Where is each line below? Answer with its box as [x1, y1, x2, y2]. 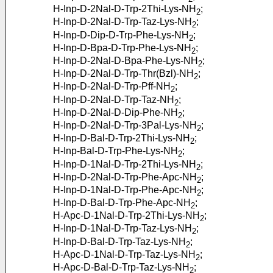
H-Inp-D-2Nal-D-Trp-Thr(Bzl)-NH [53, 68, 194, 79]
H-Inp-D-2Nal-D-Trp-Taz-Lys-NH [53, 16, 192, 27]
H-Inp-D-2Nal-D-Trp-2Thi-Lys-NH [53, 4, 196, 15]
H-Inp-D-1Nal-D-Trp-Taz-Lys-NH [53, 223, 192, 234]
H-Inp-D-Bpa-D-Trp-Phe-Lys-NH [53, 42, 191, 53]
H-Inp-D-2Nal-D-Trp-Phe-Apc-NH [53, 171, 197, 182]
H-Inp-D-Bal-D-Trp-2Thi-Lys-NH [53, 133, 190, 144]
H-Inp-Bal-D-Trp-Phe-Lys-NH [53, 146, 178, 157]
